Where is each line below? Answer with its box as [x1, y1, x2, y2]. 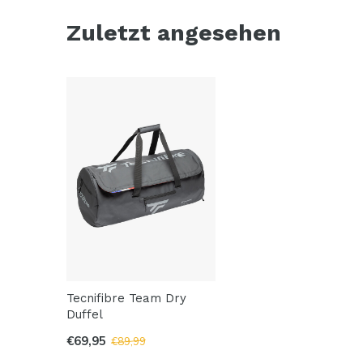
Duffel [66, 306, 103, 322]
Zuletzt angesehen [66, 19, 281, 47]
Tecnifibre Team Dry [66, 290, 186, 305]
